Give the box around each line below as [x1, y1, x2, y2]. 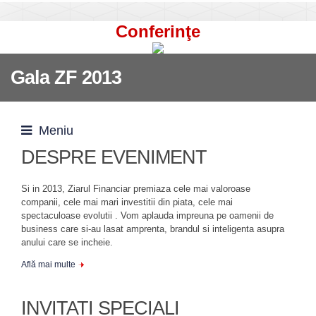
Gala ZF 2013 [11, 67, 121, 88]
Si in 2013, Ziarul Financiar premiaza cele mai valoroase [21, 183, 250, 194]
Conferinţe [116, 22, 200, 41]
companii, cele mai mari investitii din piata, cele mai [21, 197, 233, 207]
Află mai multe [21, 260, 75, 269]
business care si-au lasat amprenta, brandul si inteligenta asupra [21, 224, 284, 234]
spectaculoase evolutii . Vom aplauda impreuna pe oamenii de [21, 210, 274, 221]
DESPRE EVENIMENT [21, 147, 207, 168]
